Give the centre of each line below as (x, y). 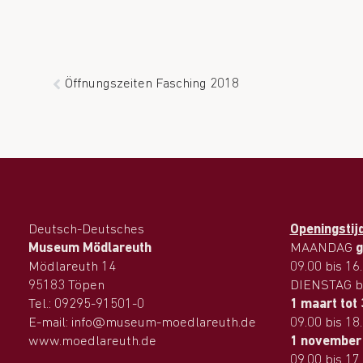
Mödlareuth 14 (72, 267)
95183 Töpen (66, 286)
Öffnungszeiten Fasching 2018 (152, 84)
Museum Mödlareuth (90, 248)
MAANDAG (322, 248)
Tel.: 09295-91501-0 (86, 304)
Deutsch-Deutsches (86, 230)
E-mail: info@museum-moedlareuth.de (142, 323)
